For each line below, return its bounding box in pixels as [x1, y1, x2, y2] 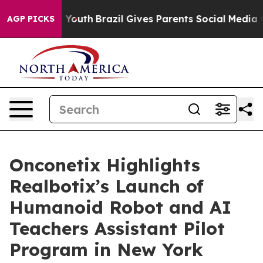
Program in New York [9, 238, 203, 261]
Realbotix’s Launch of [9, 175, 204, 197]
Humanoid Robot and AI [9, 196, 231, 218]
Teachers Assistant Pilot [9, 217, 225, 240]
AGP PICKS [7, 14, 55, 24]
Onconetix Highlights [9, 154, 200, 176]
